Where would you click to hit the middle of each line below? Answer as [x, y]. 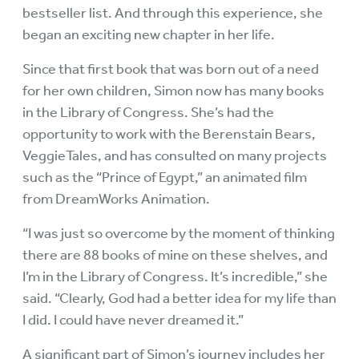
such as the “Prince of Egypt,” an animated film [165, 177]
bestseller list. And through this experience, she [173, 13]
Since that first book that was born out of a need [171, 69]
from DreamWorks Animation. [116, 199]
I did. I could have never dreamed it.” [133, 320]
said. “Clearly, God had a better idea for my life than [179, 298]
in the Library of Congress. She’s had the [148, 112]
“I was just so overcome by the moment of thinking [179, 233]
